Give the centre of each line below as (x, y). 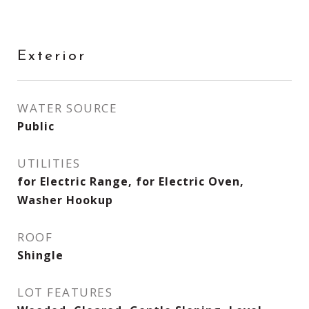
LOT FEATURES (65, 292)
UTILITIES (49, 163)
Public (36, 126)
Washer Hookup (65, 200)
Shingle (40, 255)
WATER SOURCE (67, 108)
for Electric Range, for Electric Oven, (131, 181)
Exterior (52, 56)
